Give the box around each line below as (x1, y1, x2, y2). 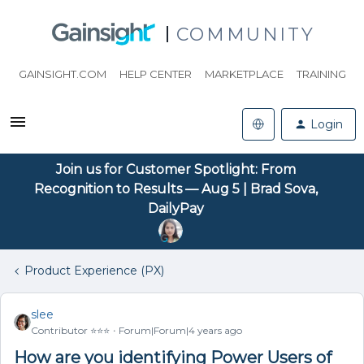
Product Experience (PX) (24, 263, 164, 278)
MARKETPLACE (204, 67, 284, 80)
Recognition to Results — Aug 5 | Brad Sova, (33, 181, 318, 197)
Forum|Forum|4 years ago (119, 324, 242, 336)
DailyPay (147, 201, 204, 216)
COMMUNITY (175, 23, 315, 45)
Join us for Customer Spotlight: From (55, 162, 296, 177)
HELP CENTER (119, 67, 192, 80)
